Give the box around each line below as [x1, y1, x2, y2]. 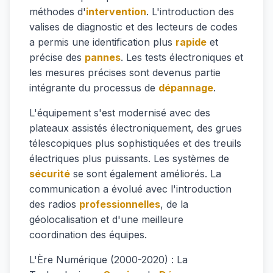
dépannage [158, 82, 213, 94]
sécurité [29, 168, 70, 180]
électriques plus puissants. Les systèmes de [29, 152, 229, 165]
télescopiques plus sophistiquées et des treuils [29, 137, 241, 149]
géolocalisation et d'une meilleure [29, 213, 183, 225]
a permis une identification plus [29, 36, 175, 48]
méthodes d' [29, 5, 86, 18]
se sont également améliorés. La [70, 168, 221, 180]
